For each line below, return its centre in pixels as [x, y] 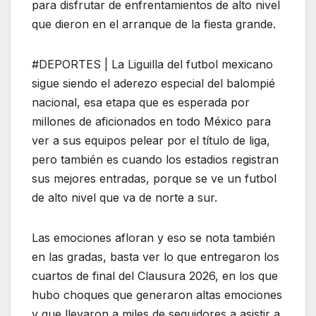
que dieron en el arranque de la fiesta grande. [154, 24]
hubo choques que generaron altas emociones [157, 294]
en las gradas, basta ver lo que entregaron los [156, 256]
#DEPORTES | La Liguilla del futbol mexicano [152, 64]
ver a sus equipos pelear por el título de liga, [151, 140]
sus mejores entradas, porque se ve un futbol [154, 178]
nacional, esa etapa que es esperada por [141, 102]
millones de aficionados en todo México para [151, 121]
